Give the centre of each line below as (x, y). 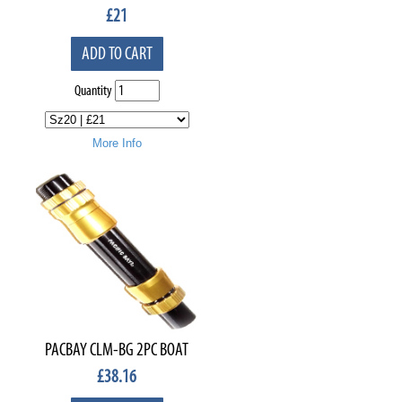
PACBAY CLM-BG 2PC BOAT (117, 350)
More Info (117, 143)
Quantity (93, 91)
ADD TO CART (117, 54)
